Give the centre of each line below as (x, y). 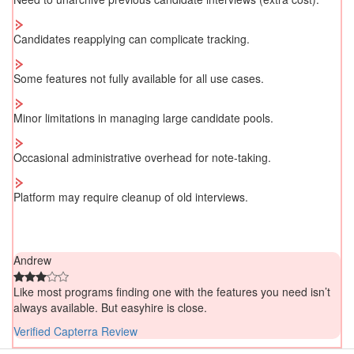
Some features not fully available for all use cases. (139, 79)
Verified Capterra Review (75, 331)
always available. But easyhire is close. (110, 308)
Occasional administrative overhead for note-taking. (142, 158)
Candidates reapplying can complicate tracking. (132, 39)
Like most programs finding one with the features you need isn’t (172, 292)
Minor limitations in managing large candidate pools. (143, 118)
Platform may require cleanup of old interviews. (131, 197)
